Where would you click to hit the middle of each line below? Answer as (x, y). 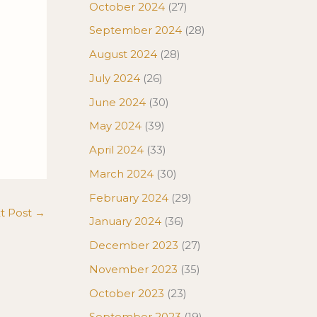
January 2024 (125, 221)
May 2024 (115, 126)
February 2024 (129, 197)
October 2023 (127, 293)
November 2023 (133, 269)
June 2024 (117, 102)
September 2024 (136, 30)
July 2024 (115, 78)
